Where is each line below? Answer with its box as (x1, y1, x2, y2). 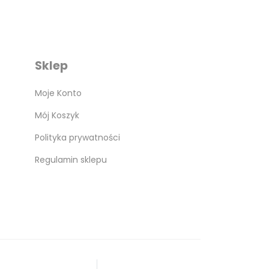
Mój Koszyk (34, 109, 79, 121)
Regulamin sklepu (34, 154, 107, 166)
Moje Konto (34, 87, 82, 99)
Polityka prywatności (34, 131, 120, 144)
